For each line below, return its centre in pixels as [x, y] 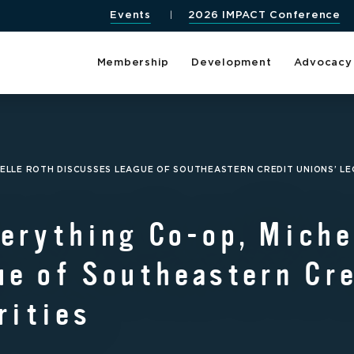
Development [232, 62]
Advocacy [323, 62]
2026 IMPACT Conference [264, 16]
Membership [133, 62]
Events [130, 16]
